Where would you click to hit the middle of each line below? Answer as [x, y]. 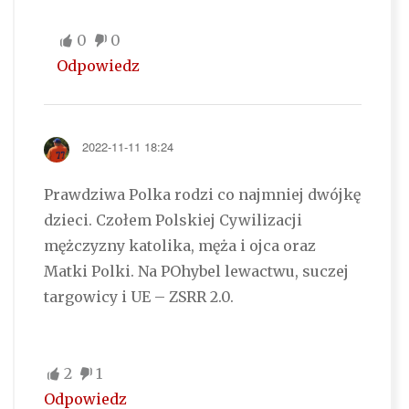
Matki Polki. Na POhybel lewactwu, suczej [196, 272]
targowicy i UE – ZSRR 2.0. [138, 297]
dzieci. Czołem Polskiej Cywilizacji [173, 220]
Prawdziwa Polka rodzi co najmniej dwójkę [202, 195]
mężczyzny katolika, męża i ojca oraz [179, 246]
